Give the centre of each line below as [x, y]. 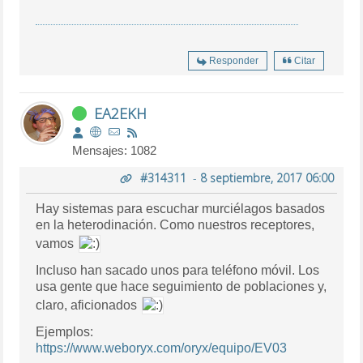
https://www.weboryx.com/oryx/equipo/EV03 [162, 348]
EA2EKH [121, 113]
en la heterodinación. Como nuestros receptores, [175, 224]
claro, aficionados [88, 305]
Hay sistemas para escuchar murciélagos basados [181, 208]
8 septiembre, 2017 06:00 [267, 177]
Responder [233, 60]
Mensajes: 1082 [115, 150]
